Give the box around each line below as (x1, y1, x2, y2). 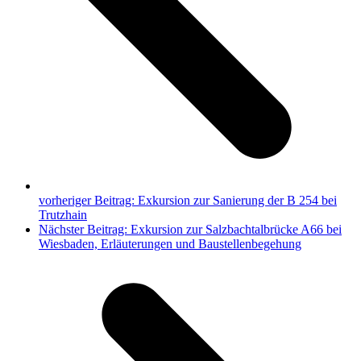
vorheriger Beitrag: (39, 193, 138, 208)
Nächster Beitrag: (39, 222, 131, 237)
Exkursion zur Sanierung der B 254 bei (138, 193, 337, 208)
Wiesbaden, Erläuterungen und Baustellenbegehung (39, 237, 301, 251)
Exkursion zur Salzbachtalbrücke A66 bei (131, 222, 342, 237)
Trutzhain (39, 208, 87, 222)
